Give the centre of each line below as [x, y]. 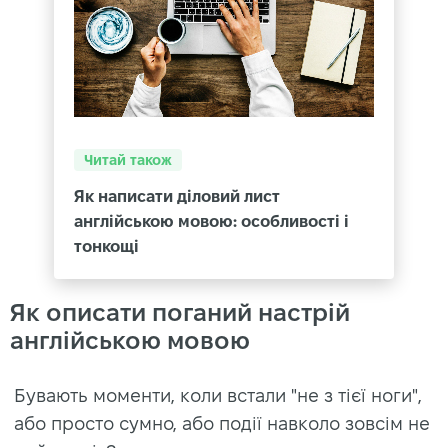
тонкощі [106, 247]
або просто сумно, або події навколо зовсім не [222, 424]
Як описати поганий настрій [180, 313]
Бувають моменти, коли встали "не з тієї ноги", [218, 396]
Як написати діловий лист [177, 197]
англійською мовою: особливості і [211, 222]
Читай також [128, 160]
